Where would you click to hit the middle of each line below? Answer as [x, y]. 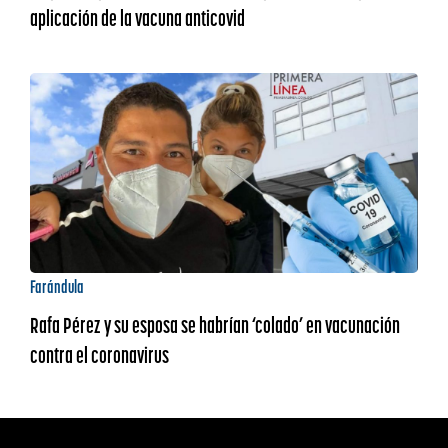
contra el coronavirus [99, 355]
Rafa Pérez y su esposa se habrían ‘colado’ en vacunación [214, 325]
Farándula [56, 286]
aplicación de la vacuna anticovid [137, 18]
